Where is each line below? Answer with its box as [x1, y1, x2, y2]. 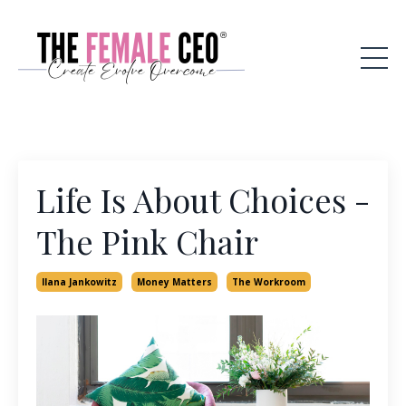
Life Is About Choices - [36, 178, 370, 221]
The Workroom [232, 275, 305, 288]
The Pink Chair [36, 219, 258, 263]
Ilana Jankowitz [42, 275, 117, 288]
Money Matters [137, 275, 212, 288]
